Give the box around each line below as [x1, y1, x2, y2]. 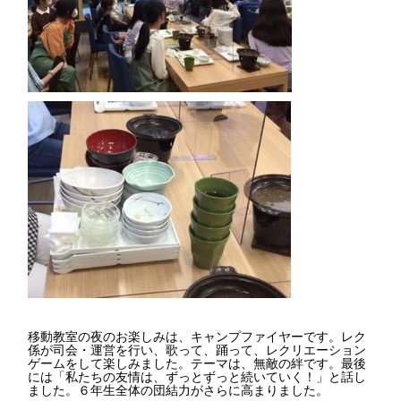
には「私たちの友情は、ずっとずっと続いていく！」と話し [28, 367, 366, 386]
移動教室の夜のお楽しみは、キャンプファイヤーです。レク [28, 327, 366, 346]
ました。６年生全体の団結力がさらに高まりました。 [28, 380, 328, 399]
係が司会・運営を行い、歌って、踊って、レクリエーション [28, 340, 366, 359]
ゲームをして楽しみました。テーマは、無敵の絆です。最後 [28, 354, 366, 372]
